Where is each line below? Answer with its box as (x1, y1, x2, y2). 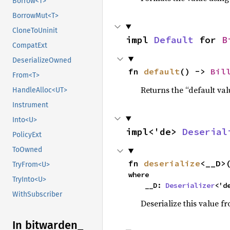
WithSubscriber (12, 190, 62, 199)
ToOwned (12, 145, 42, 155)
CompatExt (12, 41, 47, 50)
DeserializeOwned (12, 56, 71, 65)
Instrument (12, 101, 48, 110)
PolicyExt (12, 130, 42, 140)
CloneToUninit (12, 26, 57, 35)
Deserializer (165, 180, 215, 190)
